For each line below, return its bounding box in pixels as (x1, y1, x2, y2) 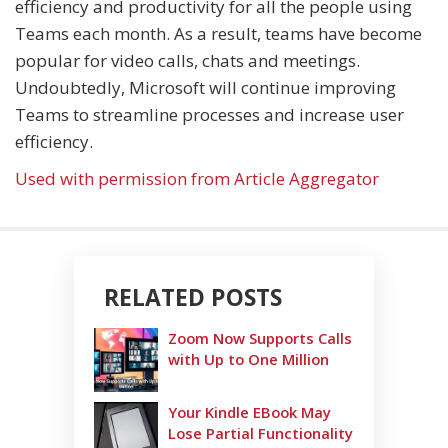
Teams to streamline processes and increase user (15, 103, 404, 126)
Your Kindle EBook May (168, 402, 331, 422)
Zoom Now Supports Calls (168, 328, 352, 348)
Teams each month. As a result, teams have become (15, 22, 422, 45)
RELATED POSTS (104, 281, 282, 313)
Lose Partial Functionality (168, 423, 353, 443)
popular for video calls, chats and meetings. (15, 49, 360, 72)
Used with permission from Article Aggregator (15, 167, 379, 190)
